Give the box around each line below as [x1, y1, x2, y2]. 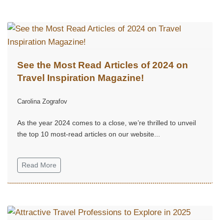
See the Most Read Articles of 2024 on [17, 59, 188, 70]
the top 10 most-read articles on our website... [17, 130, 160, 138]
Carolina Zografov [17, 97, 67, 105]
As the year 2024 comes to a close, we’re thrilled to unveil [17, 118, 196, 127]
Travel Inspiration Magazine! [17, 72, 144, 83]
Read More [22, 161, 56, 169]
